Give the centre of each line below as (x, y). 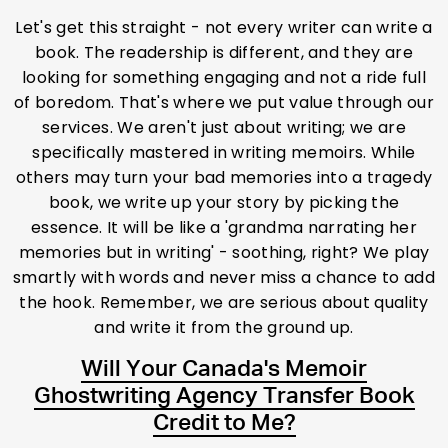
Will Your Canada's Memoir (224, 370)
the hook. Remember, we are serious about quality (224, 303)
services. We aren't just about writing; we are (224, 128)
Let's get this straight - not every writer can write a (224, 28)
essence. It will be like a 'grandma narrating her (224, 228)
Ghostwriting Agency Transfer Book (224, 397)
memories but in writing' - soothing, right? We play (224, 253)
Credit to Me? (224, 424)
